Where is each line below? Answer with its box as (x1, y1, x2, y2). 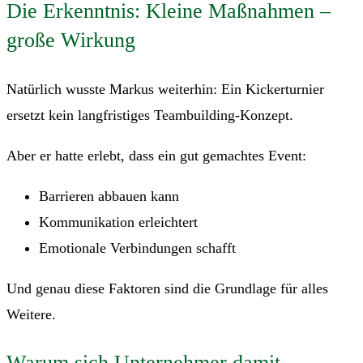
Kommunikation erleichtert (39, 214, 198, 231)
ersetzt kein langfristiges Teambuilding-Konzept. (6, 107, 293, 124)
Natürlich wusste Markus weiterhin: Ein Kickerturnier (6, 81, 324, 98)
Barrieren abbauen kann (39, 188, 179, 205)
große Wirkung (6, 28, 135, 53)
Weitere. (6, 306, 56, 323)
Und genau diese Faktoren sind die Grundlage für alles (6, 280, 328, 297)
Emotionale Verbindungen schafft (39, 240, 236, 257)
